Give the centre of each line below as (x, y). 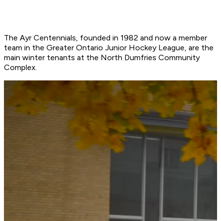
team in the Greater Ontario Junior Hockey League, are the (109, 48)
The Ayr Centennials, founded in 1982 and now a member (106, 38)
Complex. (20, 68)
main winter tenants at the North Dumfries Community (102, 58)
